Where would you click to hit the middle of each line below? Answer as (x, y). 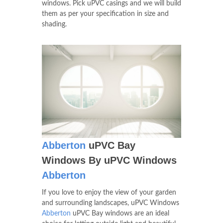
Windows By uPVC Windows (109, 160)
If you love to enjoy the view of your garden (109, 192)
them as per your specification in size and (105, 14)
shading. (54, 24)
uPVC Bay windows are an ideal (120, 213)
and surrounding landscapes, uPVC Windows (111, 203)
